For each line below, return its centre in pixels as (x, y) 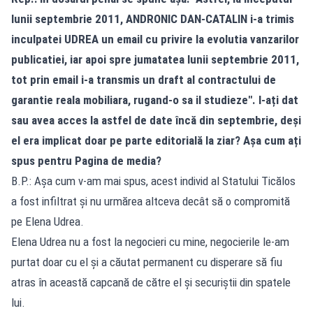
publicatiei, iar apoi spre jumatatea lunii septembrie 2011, (155, 60)
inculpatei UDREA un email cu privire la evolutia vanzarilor (155, 39)
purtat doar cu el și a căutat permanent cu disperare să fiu (147, 262)
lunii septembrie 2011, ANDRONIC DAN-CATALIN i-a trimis (153, 19)
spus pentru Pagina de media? (86, 161)
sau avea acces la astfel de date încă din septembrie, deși (156, 121)
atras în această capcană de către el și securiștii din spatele (151, 283)
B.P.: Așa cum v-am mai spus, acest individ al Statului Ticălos (153, 181)
